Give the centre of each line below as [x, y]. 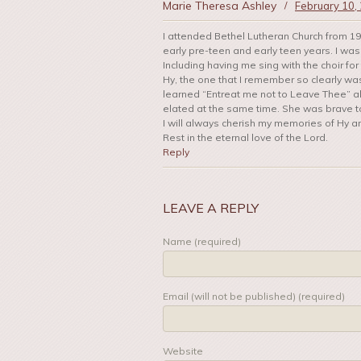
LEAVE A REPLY [211, 208]
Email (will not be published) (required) [254, 297]
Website [183, 351]
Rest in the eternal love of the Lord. [245, 138]
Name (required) [202, 242]
